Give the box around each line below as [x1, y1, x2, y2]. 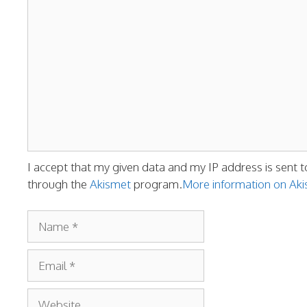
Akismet [90, 177, 131, 191]
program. [131, 177, 182, 191]
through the [27, 177, 90, 191]
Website [27, 288, 69, 304]
